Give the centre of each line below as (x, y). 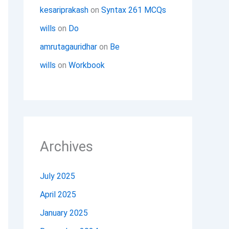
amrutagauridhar (68, 47)
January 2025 (64, 213)
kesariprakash (64, 10)
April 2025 (58, 195)
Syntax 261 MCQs (134, 10)
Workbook (87, 65)
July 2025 (58, 176)
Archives (66, 147)
